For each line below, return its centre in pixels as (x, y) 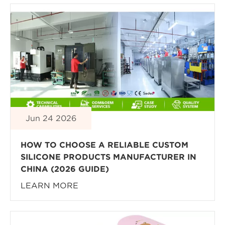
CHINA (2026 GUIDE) (65, 169)
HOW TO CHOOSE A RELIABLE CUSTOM (104, 145)
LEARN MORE (49, 186)
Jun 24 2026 (51, 118)
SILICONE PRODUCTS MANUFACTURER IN (108, 157)
